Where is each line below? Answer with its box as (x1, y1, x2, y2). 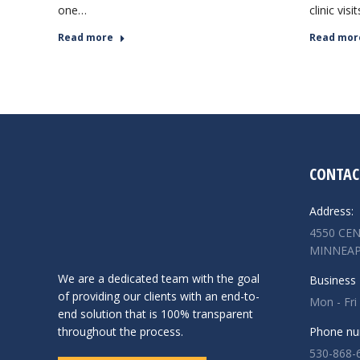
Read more (58, 31, 113, 44)
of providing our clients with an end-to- (58, 288, 260, 304)
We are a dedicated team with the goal (58, 270, 260, 286)
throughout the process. (58, 323, 183, 339)
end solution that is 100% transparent (58, 305, 253, 321)
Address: (309, 203, 354, 219)
